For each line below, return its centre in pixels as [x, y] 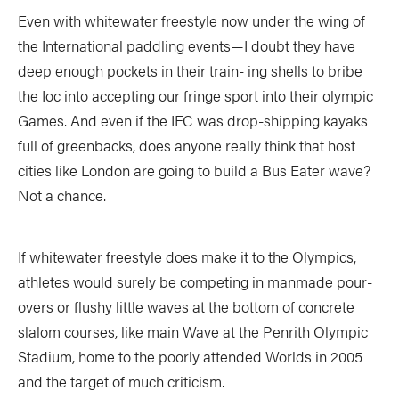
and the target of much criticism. [121, 381]
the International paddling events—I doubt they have [187, 45]
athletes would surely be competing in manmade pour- [195, 281]
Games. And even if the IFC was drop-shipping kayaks [193, 120]
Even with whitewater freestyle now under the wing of [191, 20]
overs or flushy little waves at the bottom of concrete [186, 306]
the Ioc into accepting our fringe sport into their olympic [195, 95]
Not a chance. [62, 195]
